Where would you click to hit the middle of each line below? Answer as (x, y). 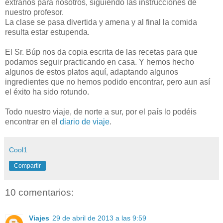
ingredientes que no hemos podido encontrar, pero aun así (108, 82)
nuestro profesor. (34, 12)
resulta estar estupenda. (47, 32)
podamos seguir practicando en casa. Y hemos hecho (100, 62)
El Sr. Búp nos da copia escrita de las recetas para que (101, 52)
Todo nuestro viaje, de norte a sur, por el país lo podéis (101, 111)
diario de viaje (85, 121)
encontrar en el (32, 121)
